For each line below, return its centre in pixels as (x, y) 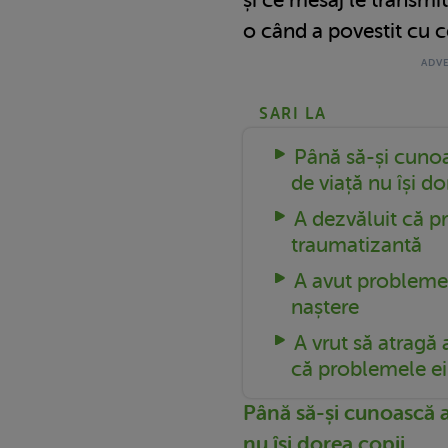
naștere (325, 306)
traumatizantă (356, 244)
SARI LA (293, 113)
